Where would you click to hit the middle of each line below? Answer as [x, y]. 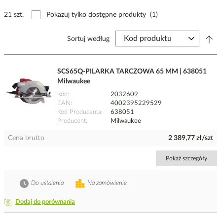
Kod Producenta [79, 112]
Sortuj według [88, 39]
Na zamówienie [107, 184]
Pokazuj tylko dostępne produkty [96, 15]
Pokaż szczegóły [186, 159]
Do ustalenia [47, 184]
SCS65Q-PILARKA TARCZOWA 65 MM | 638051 [132, 72]
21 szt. [14, 15]
